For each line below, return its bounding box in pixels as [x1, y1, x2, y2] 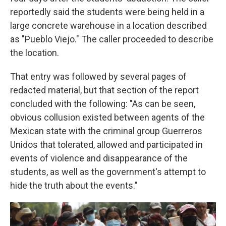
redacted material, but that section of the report [10, 85, 199, 95]
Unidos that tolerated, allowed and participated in [10, 139, 203, 150]
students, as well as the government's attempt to [10, 166, 206, 177]
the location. [10, 47, 59, 58]
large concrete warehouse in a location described [10, 20, 207, 31]
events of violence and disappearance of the [10, 153, 188, 163]
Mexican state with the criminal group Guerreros [10, 126, 202, 136]
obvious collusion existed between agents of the [10, 112, 205, 123]
